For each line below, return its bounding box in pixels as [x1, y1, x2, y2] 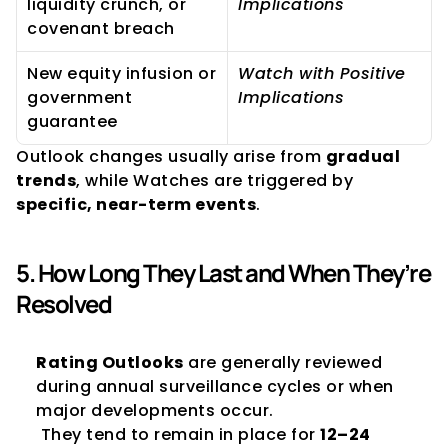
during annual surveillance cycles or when [36, 375, 394, 398]
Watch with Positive [238, 62, 406, 85]
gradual [325, 145, 400, 168]
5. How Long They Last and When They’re [16, 256, 430, 289]
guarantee [27, 110, 118, 133]
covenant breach [27, 17, 175, 40]
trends [16, 169, 76, 192]
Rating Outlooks [36, 351, 184, 374]
